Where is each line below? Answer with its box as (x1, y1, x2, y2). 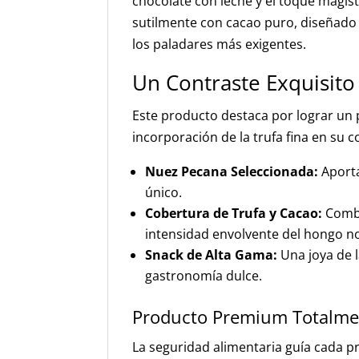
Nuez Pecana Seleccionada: (145, 163, 319, 180)
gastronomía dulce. (145, 267, 263, 284)
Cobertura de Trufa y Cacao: (145, 204, 323, 222)
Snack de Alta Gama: (145, 246, 278, 264)
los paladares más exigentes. (132, 35, 307, 53)
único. (145, 184, 183, 201)
